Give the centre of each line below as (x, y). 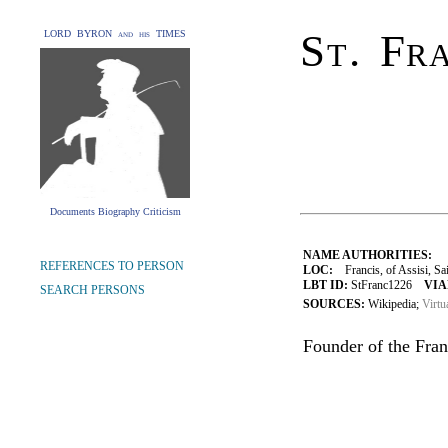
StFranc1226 (386, 285)
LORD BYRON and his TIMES (115, 33)
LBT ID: (325, 285)
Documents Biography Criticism (115, 211)
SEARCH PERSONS (92, 290)
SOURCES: (335, 304)
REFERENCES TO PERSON (112, 266)
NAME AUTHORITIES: (367, 255)
